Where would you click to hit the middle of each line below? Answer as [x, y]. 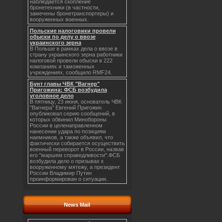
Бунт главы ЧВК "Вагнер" [64, 84]
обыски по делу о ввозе [62, 37]
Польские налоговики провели [73, 31]
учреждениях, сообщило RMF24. [71, 72]
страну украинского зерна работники [76, 55]
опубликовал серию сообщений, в [72, 113]
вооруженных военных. [59, 19]
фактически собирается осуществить [77, 143]
